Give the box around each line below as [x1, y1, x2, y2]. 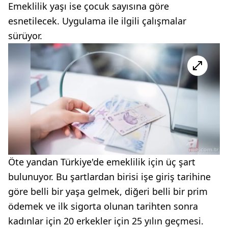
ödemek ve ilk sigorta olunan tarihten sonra [8, 200, 198, 213]
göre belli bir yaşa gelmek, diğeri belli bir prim [8, 185, 208, 198]
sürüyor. [8, 30, 42, 42]
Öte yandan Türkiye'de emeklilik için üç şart [8, 156, 195, 168]
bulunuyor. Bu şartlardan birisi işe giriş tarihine [8, 170, 211, 183]
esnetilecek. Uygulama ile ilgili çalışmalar [8, 15, 186, 27]
